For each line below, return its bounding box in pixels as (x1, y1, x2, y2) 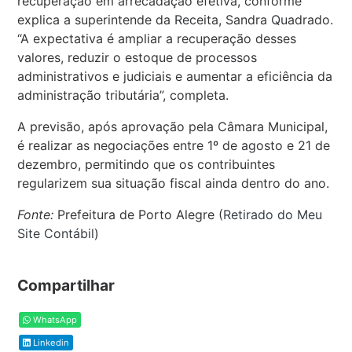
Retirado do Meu (223, 206, 323, 222)
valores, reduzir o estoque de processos (17, 49, 258, 65)
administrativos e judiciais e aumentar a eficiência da (17, 68, 333, 84)
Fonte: (17, 206, 54, 222)
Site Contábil (17, 225, 95, 241)
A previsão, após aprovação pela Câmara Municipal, (17, 118, 328, 134)
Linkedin (31, 336, 70, 348)
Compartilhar (17, 275, 115, 295)
